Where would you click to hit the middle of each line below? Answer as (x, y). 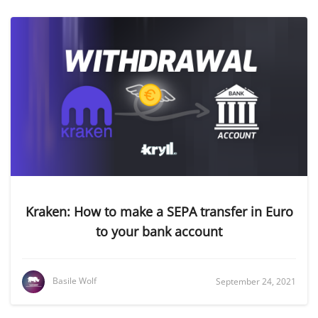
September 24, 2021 (256, 281)
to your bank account (159, 231)
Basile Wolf (75, 281)
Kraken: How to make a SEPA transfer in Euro (159, 212)
